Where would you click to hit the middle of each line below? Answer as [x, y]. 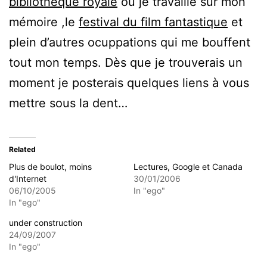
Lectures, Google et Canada [188, 166]
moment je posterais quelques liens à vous [129, 83]
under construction [46, 222]
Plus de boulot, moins [50, 166]
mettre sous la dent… [68, 103]
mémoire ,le [44, 22]
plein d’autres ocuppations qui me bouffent [130, 42]
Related [22, 149]
